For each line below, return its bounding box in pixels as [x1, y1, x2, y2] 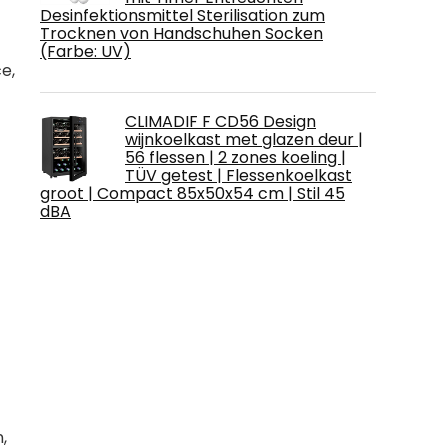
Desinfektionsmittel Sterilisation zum [40, 4, 325, 27]
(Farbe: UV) [40, 40, 131, 63]
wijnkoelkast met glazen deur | [125, 128, 363, 151]
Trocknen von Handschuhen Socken [40, 22, 323, 45]
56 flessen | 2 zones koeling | [125, 146, 346, 169]
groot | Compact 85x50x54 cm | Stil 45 [40, 182, 345, 205]
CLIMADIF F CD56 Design [125, 110, 316, 133]
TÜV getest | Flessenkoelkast [125, 164, 352, 187]
